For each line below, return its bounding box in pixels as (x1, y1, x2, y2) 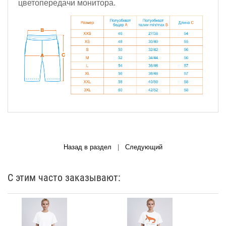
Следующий (125, 143, 162, 151)
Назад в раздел (64, 143, 111, 151)
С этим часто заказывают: (8, 172, 121, 184)
